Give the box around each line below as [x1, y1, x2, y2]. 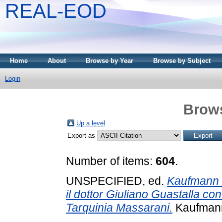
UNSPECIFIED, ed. [66, 174, 167, 187]
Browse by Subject [153, 57, 211, 64]
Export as [67, 131, 97, 139]
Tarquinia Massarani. [66, 201, 172, 214]
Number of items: [66, 154, 156, 167]
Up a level [76, 119, 105, 127]
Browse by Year [86, 57, 133, 64]
